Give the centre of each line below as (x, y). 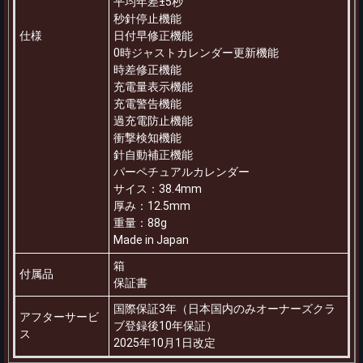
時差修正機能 (147, 69)
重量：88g (140, 222)
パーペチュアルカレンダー (181, 171)
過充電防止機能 (153, 120)
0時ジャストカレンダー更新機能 (196, 52)
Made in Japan (151, 239)
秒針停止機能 (147, 18)
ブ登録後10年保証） (165, 325)
